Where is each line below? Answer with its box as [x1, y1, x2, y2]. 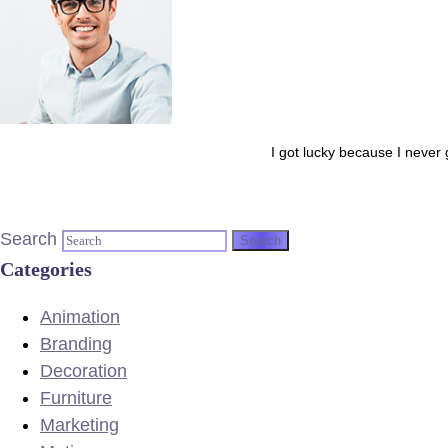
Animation [40, 307, 120, 327]
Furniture [40, 388, 112, 408]
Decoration [40, 361, 127, 381]
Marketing [40, 415, 119, 435]
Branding [40, 334, 112, 354]
